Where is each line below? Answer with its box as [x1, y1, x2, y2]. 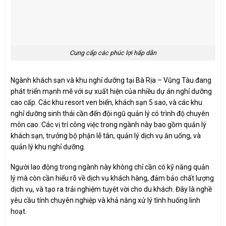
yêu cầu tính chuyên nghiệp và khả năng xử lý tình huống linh [11, 196, 200, 205]
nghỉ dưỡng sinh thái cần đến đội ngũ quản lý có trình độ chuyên [11, 109, 209, 118]
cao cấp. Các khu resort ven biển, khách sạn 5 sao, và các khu [11, 98, 202, 107]
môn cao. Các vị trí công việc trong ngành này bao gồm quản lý [11, 121, 206, 129]
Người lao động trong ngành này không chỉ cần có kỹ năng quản [11, 163, 209, 172]
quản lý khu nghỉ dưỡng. [11, 143, 85, 151]
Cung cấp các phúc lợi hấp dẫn [70, 49, 156, 57]
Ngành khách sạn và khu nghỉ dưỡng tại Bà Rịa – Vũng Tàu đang [11, 76, 211, 85]
